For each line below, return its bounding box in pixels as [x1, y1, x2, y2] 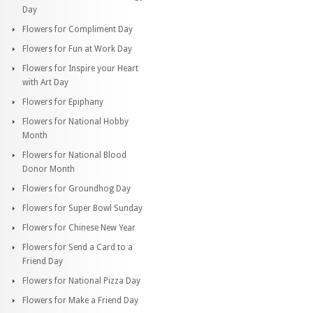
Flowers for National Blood [22, 150, 126, 160]
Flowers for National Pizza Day [22, 275, 140, 286]
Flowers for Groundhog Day [22, 183, 131, 194]
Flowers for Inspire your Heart [22, 63, 138, 73]
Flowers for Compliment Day [22, 24, 133, 34]
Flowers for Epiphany [22, 96, 103, 107]
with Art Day [22, 77, 68, 87]
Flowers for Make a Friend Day [22, 295, 138, 305]
